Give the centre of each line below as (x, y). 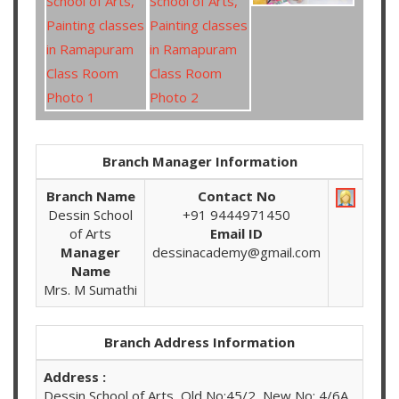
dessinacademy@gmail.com (236, 252)
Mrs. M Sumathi (90, 290)
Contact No (236, 196)
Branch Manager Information (199, 162)
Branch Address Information (199, 342)
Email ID (236, 234)
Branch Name (90, 196)
